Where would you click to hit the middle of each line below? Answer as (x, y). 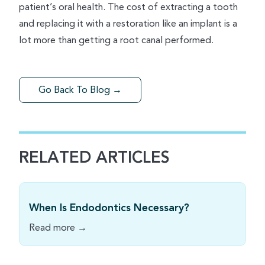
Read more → (58, 227)
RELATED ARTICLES (94, 158)
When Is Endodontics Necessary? (109, 208)
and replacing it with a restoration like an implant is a (128, 24)
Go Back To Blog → (80, 90)
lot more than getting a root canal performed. (116, 40)
